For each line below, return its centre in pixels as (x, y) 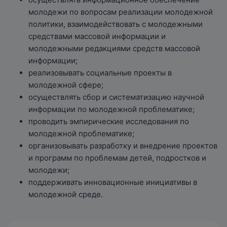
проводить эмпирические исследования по (109, 121)
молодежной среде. (66, 194)
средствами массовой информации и (97, 36)
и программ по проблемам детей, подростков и (117, 158)
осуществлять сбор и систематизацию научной (116, 97)
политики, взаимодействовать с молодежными (116, 24)
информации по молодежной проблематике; (111, 109)
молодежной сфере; (66, 85)
